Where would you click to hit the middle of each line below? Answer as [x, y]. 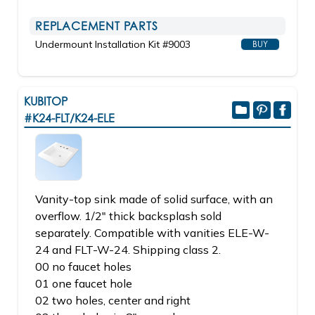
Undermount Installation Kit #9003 [113, 44]
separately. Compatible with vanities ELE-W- [152, 233]
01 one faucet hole [84, 283]
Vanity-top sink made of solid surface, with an [154, 199]
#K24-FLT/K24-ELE [69, 118]
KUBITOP [46, 101]
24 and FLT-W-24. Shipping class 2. [128, 250]
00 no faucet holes [83, 266]
